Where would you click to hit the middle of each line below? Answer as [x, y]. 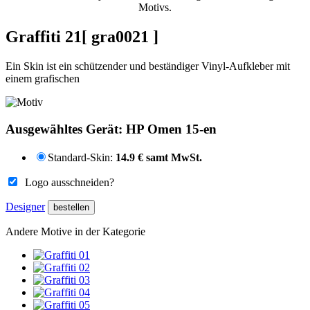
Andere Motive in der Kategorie [75, 231]
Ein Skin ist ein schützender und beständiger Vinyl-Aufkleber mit [148, 66]
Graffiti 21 [44, 37]
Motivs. [155, 8]
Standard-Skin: [82, 157]
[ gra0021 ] [120, 37]
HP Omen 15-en [171, 129]
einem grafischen [43, 79]
